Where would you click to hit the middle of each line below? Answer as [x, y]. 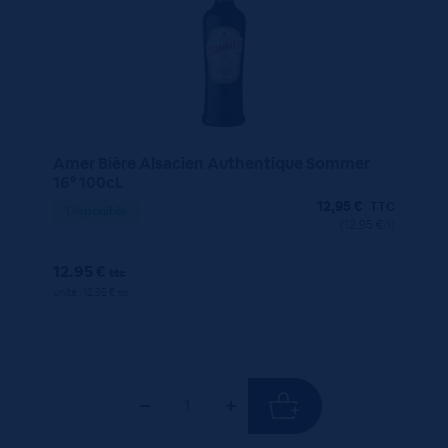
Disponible [96, 211]
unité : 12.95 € [85, 292]
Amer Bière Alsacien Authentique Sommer [211, 164]
